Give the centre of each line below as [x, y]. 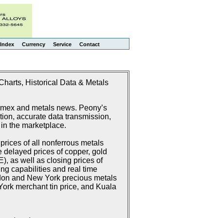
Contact [90, 44]
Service [62, 44]
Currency [34, 44]
